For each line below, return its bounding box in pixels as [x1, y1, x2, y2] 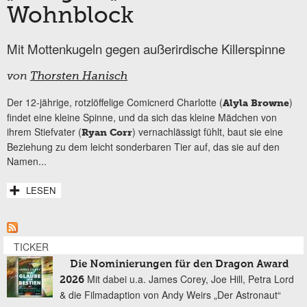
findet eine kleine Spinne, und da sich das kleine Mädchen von [7, 110, 277, 125]
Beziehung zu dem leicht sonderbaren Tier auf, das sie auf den [7, 140, 280, 154]
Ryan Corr [82, 127, 132, 139]
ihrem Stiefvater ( [7, 125, 82, 139]
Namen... [7, 154, 47, 169]
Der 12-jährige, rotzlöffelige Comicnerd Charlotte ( [7, 95, 223, 110]
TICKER [14, 240, 49, 254]
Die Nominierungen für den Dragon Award [70, 259, 289, 270]
